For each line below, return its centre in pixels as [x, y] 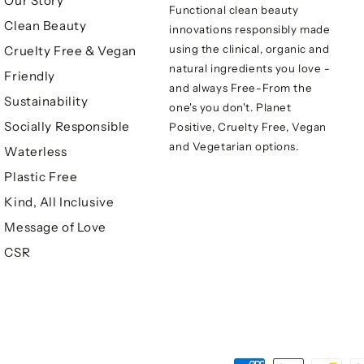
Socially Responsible [67, 127]
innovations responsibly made [250, 30]
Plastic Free [41, 177]
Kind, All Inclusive [59, 202]
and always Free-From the [241, 88]
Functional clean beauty [234, 10]
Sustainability [46, 102]
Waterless [36, 152]
